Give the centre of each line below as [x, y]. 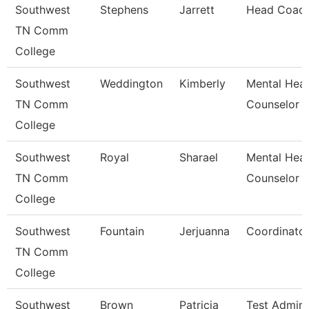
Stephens [124, 10]
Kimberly [202, 83]
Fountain [122, 231]
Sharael [199, 157]
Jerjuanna [205, 231]
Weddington [131, 83]
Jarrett [197, 10]
